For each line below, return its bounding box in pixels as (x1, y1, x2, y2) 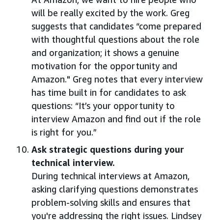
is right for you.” (31, 127, 97, 138)
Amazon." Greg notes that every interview (31, 74, 203, 85)
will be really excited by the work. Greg (31, 7, 190, 19)
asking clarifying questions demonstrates (31, 184, 198, 195)
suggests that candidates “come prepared (31, 21, 201, 32)
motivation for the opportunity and (31, 60, 177, 72)
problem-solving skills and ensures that (31, 197, 191, 208)
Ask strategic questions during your (31, 144, 184, 155)
